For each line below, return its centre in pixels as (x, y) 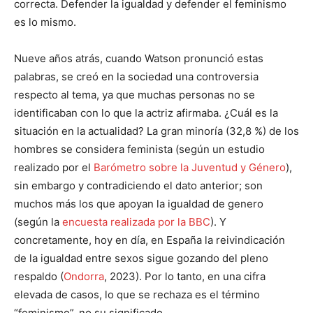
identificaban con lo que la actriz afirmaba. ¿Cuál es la (146, 113)
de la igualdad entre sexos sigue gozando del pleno (141, 259)
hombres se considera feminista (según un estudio (139, 150)
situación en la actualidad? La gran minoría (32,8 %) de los (156, 131)
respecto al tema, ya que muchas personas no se (134, 95)
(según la (38, 222)
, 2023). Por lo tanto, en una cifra (185, 277)
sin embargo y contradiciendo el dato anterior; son (138, 186)
